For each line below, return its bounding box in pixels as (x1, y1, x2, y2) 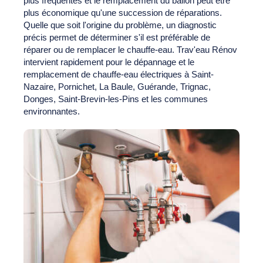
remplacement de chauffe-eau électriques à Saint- (23, 69, 214, 80)
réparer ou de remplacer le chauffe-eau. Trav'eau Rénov (23, 45, 237, 55)
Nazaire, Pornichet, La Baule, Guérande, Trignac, (23, 82, 211, 92)
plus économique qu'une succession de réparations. (23, 8, 222, 18)
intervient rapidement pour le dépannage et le (23, 57, 194, 68)
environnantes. (23, 106, 80, 117)
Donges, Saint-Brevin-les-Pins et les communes (23, 94, 208, 104)
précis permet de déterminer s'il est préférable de (23, 32, 210, 43)
